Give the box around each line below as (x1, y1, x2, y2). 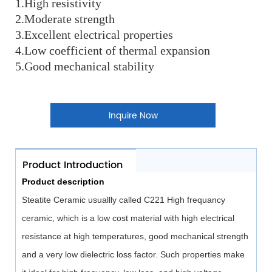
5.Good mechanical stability (15, 59, 154, 73)
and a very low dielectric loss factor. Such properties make (21, 250, 245, 260)
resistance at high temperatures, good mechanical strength (21, 231, 248, 242)
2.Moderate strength (15, 12, 115, 26)
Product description (21, 177, 104, 187)
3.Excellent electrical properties (15, 28, 173, 42)
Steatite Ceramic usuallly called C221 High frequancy (21, 195, 225, 205)
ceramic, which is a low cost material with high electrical (21, 213, 234, 223)
